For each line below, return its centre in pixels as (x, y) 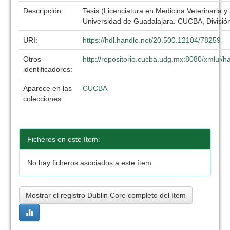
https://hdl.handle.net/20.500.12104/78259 (152, 40)
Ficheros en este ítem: (64, 139)
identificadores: (49, 69)
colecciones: (43, 99)
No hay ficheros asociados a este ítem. (91, 163)
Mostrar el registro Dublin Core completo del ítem (106, 195)
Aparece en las (48, 88)
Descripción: (44, 11)
